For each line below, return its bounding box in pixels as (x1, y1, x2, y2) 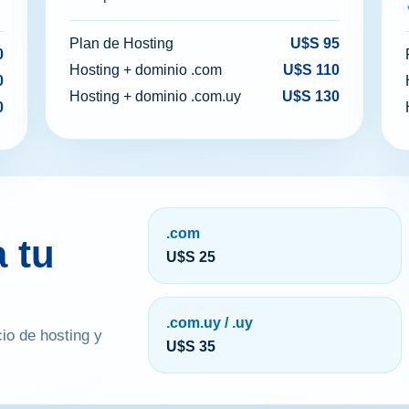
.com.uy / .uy (165, 315, 253, 331)
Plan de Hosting (69, 36, 174, 52)
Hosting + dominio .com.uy (69, 89, 242, 105)
